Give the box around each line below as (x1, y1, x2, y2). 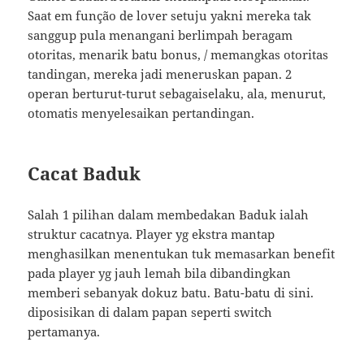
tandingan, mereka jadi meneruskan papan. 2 (28, 66, 292, 83)
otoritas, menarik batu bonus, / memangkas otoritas (28, 46, 329, 63)
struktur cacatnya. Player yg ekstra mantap (28, 226, 275, 243)
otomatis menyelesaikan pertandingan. (28, 105, 255, 122)
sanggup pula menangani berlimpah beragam (28, 27, 293, 44)
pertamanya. (28, 323, 101, 340)
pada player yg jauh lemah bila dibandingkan (28, 265, 292, 282)
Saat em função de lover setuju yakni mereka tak (28, 7, 312, 24)
